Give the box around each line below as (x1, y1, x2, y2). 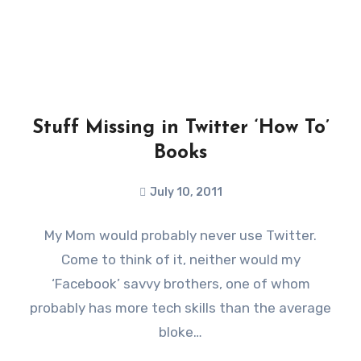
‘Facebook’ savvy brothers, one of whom (51, 276, 310, 293)
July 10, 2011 (150, 185, 222, 200)
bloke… (159, 324, 202, 341)
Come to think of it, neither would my (60, 251, 301, 268)
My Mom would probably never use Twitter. (44, 227, 317, 244)
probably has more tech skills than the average (30, 300, 331, 317)
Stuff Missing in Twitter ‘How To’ (31, 118, 330, 139)
